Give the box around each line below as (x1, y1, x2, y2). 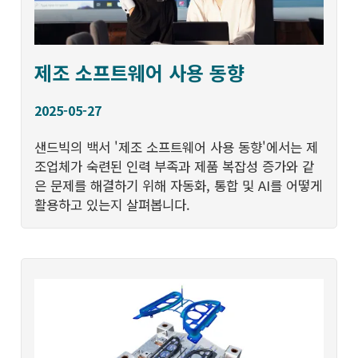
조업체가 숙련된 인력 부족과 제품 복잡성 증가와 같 (34, 157, 315, 177)
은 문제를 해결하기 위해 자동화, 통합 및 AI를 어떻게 (34, 176, 323, 196)
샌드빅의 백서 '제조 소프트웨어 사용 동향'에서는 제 (34, 137, 319, 157)
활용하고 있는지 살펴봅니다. (34, 195, 191, 215)
